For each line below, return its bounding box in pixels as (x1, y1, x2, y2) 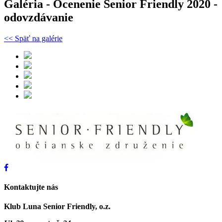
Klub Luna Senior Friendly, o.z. (4, 202, 111, 211)
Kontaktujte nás (4, 183, 58, 192)
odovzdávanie (4, 10, 73, 24)
